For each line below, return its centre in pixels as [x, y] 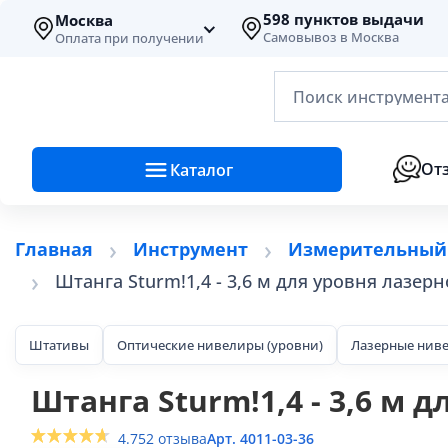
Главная [54, 249]
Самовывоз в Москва [331, 37]
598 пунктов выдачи [343, 19]
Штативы [59, 344]
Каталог [201, 169]
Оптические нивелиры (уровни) [220, 344]
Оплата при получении [129, 38]
